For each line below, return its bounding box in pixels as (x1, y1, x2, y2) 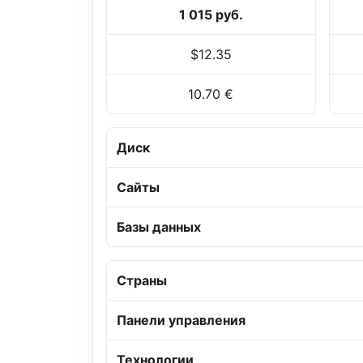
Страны (117, 272, 167, 289)
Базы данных (117, 219, 201, 236)
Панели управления (117, 312, 246, 329)
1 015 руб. (178, 6, 243, 23)
